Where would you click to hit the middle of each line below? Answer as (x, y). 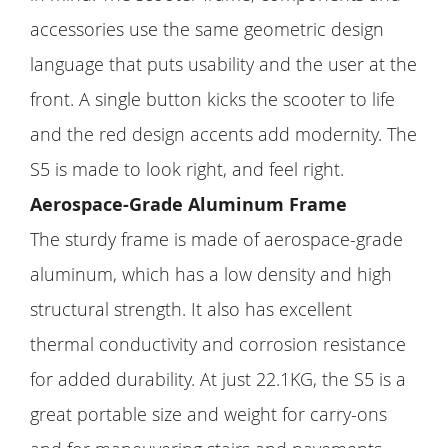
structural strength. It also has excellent (191, 308)
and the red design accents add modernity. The (223, 133)
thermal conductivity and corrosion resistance (218, 343)
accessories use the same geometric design (207, 28)
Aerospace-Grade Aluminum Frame (188, 204)
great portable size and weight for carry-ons (208, 413)
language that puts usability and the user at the (223, 63)
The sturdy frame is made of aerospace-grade (216, 238)
